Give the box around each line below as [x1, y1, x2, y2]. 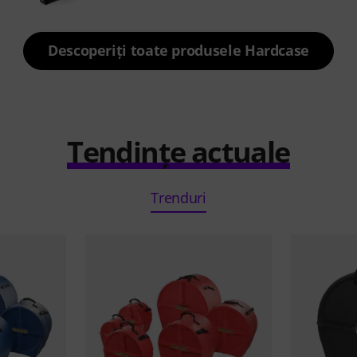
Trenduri [151, 188, 206, 207]
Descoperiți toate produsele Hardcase [47, 41, 310, 60]
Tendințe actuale [67, 132, 290, 171]
